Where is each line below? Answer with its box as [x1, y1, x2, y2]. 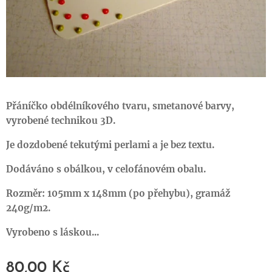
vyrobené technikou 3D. [6, 114, 115, 126]
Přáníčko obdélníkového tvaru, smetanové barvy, [6, 100, 234, 112]
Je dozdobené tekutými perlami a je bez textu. [6, 138, 214, 151]
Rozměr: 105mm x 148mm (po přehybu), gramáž [6, 187, 230, 199]
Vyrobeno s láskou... [6, 226, 99, 238]
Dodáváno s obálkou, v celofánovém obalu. [6, 163, 206, 175]
